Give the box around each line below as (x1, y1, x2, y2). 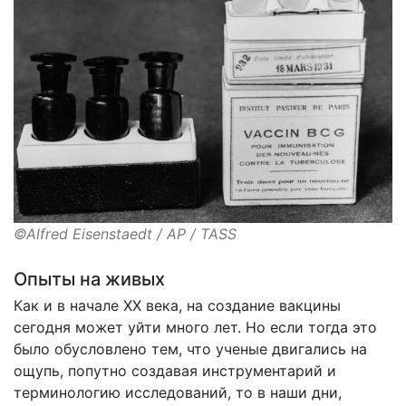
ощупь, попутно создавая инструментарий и (14, 362, 336, 381)
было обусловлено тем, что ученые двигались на (14, 340, 367, 359)
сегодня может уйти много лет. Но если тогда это (14, 318, 377, 337)
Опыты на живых (14, 268, 165, 291)
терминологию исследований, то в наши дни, (14, 383, 342, 402)
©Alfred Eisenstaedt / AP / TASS (14, 225, 237, 244)
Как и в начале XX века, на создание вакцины (14, 296, 341, 315)
